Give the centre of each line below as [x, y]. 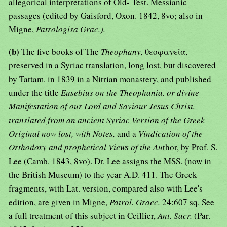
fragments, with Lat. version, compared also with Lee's [106, 188]
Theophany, [123, 52]
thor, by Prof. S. [190, 147]
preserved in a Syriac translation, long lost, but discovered [112, 65]
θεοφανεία [165, 52]
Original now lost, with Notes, [63, 134]
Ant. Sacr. [176, 216]
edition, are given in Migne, [59, 202]
